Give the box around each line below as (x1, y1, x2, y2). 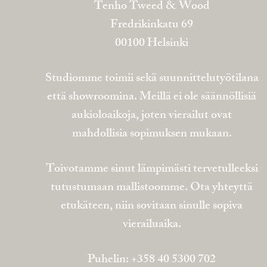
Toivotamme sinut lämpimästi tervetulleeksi (45, 159, 258, 180)
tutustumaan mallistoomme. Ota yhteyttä (51, 177, 253, 198)
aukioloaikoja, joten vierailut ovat (72, 105, 232, 126)
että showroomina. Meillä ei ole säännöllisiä (47, 86, 256, 108)
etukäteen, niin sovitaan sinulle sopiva (61, 195, 243, 217)
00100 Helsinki (115, 33, 188, 54)
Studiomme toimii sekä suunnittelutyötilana (45, 68, 259, 89)
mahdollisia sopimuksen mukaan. (72, 123, 232, 145)
